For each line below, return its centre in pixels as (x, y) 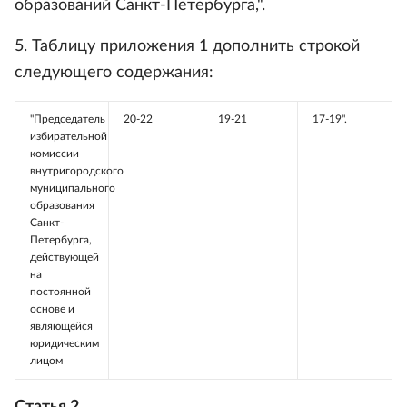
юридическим (65, 343)
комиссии (55, 154)
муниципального (73, 188)
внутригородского (77, 171)
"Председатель (68, 119)
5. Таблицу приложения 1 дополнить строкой (187, 46)
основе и (52, 309)
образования (62, 205)
